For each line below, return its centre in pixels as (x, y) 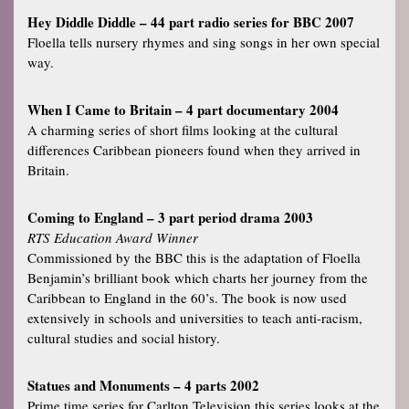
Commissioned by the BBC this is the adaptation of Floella (194, 257)
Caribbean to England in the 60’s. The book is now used (187, 297)
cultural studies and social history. (124, 337)
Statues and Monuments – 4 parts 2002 (143, 385)
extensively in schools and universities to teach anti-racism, (195, 317)
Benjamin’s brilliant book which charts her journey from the (198, 277)
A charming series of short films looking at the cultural (183, 129)
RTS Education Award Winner (113, 237)
